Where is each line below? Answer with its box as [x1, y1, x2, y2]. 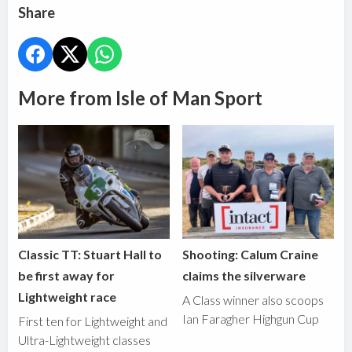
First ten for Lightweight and [18, 313, 168, 328]
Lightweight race [18, 288, 117, 304]
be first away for [18, 267, 115, 283]
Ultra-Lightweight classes [18, 332, 152, 347]
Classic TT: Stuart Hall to [18, 246, 163, 262]
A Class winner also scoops [182, 291, 324, 307]
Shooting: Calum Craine [182, 246, 319, 262]
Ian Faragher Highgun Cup [182, 310, 320, 326]
